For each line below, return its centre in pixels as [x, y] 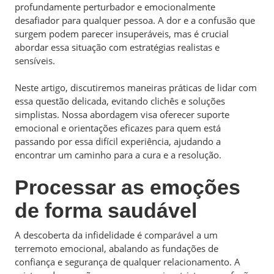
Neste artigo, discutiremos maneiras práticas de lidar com [136, 87]
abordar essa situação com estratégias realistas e [117, 47]
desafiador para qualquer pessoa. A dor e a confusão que [135, 20]
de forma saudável [106, 210]
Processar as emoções [128, 187]
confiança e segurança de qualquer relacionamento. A [128, 261]
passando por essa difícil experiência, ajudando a [118, 141]
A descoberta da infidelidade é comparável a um [116, 235]
